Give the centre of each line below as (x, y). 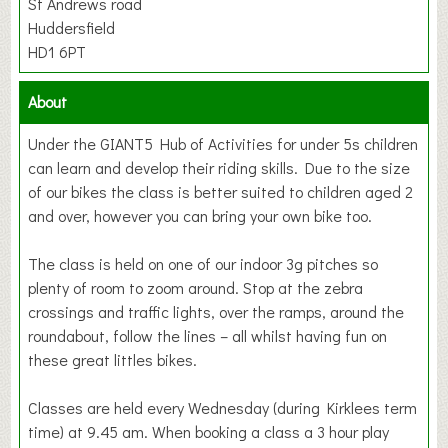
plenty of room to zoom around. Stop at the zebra (196, 288)
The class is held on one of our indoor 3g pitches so (203, 264)
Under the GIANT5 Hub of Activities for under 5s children (223, 144)
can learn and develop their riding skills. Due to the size (219, 168)
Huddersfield (72, 28)
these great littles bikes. (113, 360)
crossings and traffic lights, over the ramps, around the (216, 312)
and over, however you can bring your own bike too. (200, 216)
